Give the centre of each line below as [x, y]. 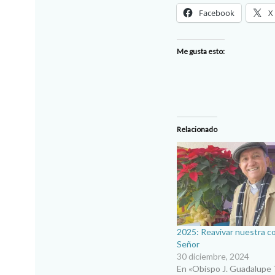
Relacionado [197, 129]
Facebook [217, 13]
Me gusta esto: [201, 51]
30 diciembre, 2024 [213, 257]
